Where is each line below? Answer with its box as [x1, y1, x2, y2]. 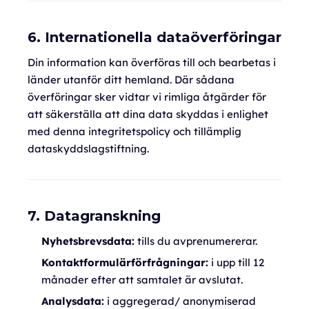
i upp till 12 [208, 256, 264, 269]
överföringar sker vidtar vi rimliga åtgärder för [28, 90, 266, 103]
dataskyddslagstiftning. [28, 142, 149, 155]
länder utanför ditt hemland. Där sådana [28, 73, 235, 86]
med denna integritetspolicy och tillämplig [28, 125, 241, 138]
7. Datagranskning [28, 208, 161, 224]
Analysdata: [41, 295, 104, 308]
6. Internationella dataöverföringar [28, 29, 281, 46]
